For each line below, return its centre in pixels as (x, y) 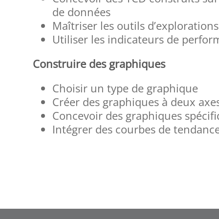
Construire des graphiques (99, 64)
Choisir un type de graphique (125, 88)
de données (82, 12)
